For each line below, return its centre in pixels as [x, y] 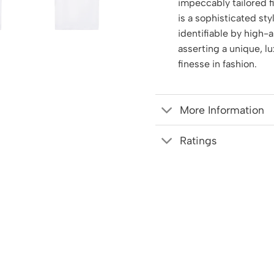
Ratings [198, 140]
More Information [222, 109]
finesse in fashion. [217, 64]
